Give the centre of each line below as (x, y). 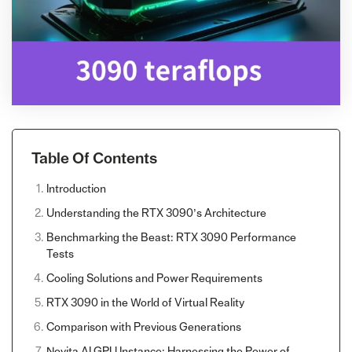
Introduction (76, 189)
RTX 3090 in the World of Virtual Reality (145, 302)
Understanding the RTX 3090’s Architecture (156, 213)
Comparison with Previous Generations (143, 327)
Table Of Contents (94, 158)
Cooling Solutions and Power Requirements (154, 278)
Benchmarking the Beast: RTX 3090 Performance (171, 237)
